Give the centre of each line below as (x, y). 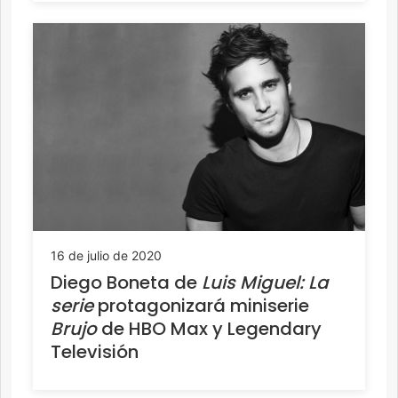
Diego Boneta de (124, 282)
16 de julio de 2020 (106, 255)
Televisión (95, 351)
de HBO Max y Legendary (209, 328)
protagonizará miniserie (201, 305)
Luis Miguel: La (263, 282)
